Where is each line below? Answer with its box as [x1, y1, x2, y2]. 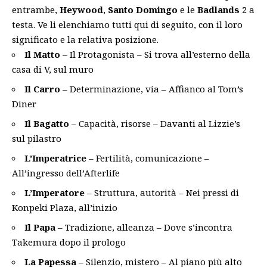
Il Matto [24, 48, 60, 60]
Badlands [197, 4, 240, 15]
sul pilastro [12, 132, 61, 144]
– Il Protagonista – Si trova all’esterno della [60, 48, 250, 60]
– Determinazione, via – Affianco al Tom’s [60, 83, 243, 95]
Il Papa [24, 221, 55, 233]
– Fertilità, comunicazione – [86, 152, 209, 164]
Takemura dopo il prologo [12, 236, 126, 248]
